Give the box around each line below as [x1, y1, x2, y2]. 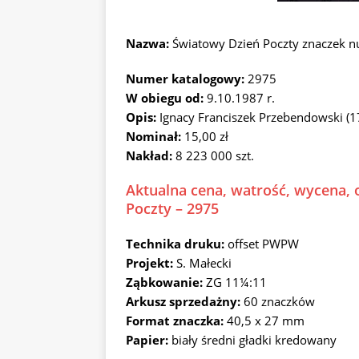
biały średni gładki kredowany [168, 332, 337, 348]
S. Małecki [176, 255, 232, 271]
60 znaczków [240, 293, 315, 309]
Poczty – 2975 [126, 199, 219, 218]
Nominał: [126, 128, 184, 144]
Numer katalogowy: [126, 71, 244, 87]
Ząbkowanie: [126, 274, 206, 290]
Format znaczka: [126, 313, 227, 329]
